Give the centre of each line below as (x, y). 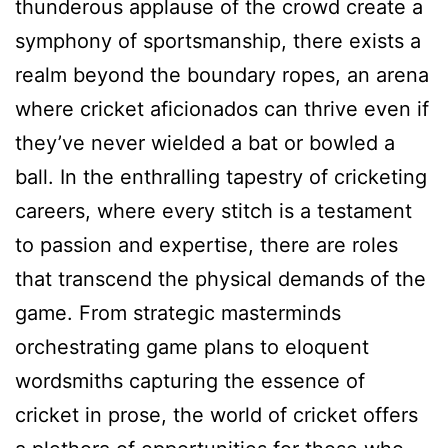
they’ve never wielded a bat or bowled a (205, 143)
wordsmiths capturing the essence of (190, 381)
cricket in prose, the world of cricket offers (216, 415)
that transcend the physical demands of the (220, 279)
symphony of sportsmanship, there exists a (218, 41)
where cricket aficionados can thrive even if (222, 109)
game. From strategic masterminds (178, 313)
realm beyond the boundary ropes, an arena (222, 75)
